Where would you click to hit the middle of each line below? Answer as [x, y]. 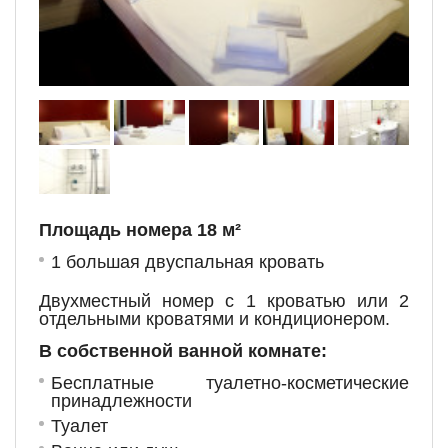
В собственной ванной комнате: [183, 351]
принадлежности [121, 401]
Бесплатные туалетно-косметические [230, 383]
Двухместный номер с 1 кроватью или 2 [224, 301]
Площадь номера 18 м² [142, 230]
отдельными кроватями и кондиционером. [214, 319]
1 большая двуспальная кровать [190, 262]
